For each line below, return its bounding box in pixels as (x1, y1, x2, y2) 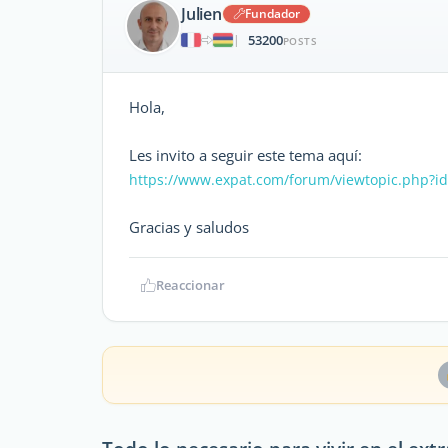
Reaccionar (156, 276, 225, 294)
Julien (181, 2, 222, 25)
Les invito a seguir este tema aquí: (129, 145, 362, 165)
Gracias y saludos (129, 217, 249, 237)
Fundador (244, 4, 300, 22)
